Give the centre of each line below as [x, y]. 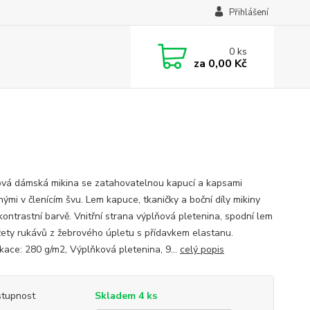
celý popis [202, 249]
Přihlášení [248, 12]
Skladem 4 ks [126, 296]
